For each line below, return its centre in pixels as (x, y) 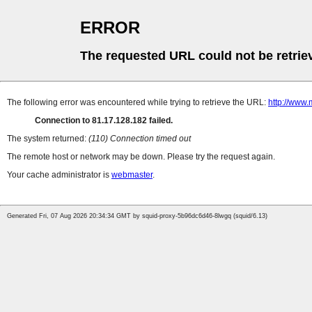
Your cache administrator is (59, 175)
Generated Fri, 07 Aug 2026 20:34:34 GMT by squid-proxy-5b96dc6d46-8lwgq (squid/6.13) (137, 216)
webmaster (132, 175)
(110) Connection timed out (140, 139)
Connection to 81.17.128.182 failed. (104, 121)
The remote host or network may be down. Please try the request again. (141, 157)
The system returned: (48, 139)
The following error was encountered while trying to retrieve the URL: (138, 103)
